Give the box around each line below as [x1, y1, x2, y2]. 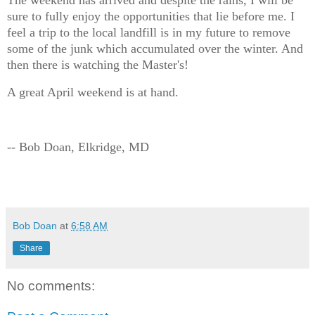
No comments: [7, 278, 95, 294]
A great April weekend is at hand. [7, 84, 179, 99]
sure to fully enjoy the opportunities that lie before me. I [7, 9, 295, 24]
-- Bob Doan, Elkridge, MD [7, 139, 153, 154]
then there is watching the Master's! [7, 58, 188, 72]
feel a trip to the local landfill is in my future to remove [7, 25, 290, 40]
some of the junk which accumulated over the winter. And [7, 41, 303, 56]
